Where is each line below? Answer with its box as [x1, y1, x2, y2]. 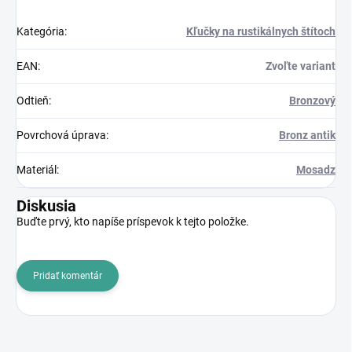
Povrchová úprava [16, 129, 106, 142]
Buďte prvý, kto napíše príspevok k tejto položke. [16, 215, 249, 229]
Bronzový [289, 94, 335, 108]
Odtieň [16, 94, 49, 108]
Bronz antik [279, 129, 335, 142]
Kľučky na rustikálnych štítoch [186, 25, 335, 38]
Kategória [16, 25, 64, 38]
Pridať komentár [33, 270, 102, 282]
